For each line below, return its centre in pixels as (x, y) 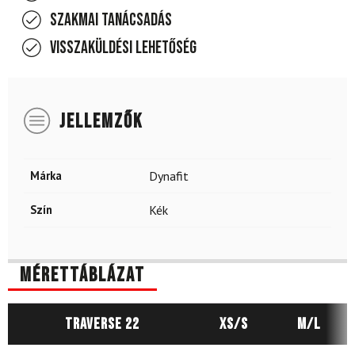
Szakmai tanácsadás (111, 20)
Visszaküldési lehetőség (123, 48)
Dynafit (169, 176)
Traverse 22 (102, 324)
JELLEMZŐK (101, 121)
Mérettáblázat (82, 275)
